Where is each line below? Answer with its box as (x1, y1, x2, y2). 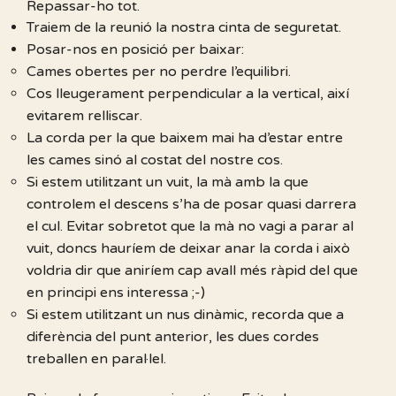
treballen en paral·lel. (27, 350, 166, 369)
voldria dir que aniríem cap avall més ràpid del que (27, 262, 358, 280)
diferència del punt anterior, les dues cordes (27, 328, 319, 346)
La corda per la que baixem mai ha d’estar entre (27, 129, 343, 148)
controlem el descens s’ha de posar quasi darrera (27, 195, 356, 214)
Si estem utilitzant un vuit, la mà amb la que (27, 173, 308, 192)
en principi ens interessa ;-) (27, 284, 205, 302)
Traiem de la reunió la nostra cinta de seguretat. (27, 19, 341, 37)
